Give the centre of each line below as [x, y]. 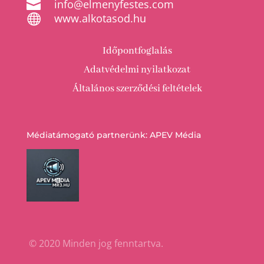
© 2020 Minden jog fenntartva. [95, 244]
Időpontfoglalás [137, 51]
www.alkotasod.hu [100, 18]
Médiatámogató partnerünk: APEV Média [113, 135]
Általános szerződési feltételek [137, 88]
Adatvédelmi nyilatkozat [137, 70]
